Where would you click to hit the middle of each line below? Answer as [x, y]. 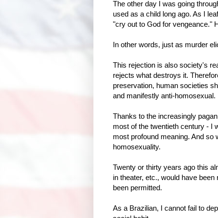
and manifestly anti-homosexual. [164, 95]
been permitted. [137, 187]
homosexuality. [137, 146]
